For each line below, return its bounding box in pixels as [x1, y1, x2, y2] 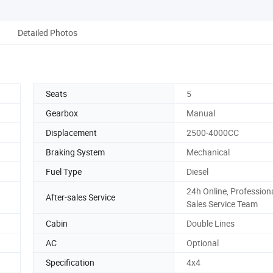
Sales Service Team [186, 197, 258, 210]
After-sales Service [46, 191, 115, 204]
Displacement [46, 126, 97, 138]
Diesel [186, 165, 208, 177]
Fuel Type [46, 165, 82, 177]
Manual [186, 107, 215, 119]
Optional [186, 236, 219, 249]
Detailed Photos [18, 26, 77, 38]
